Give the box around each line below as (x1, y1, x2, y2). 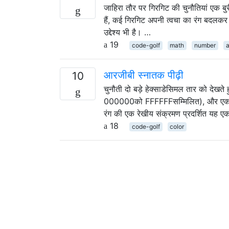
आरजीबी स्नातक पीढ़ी (104, 68, 184, 81)
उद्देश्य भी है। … (104, 27, 151, 37)
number (194, 41, 216, 49)
